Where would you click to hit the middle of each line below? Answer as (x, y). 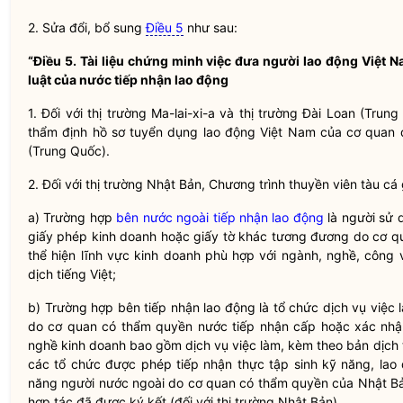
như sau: (210, 27)
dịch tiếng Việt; (72, 274)
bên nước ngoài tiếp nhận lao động (220, 217)
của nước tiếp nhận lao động (140, 80)
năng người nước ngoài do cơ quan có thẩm (160, 383)
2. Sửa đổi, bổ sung (87, 27)
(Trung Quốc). (69, 151)
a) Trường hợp (72, 217)
